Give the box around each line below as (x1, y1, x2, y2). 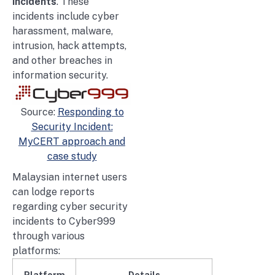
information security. (12, 69, 108, 82)
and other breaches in (12, 55, 112, 67)
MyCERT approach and (18, 135, 125, 147)
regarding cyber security (12, 200, 128, 212)
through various (12, 230, 85, 242)
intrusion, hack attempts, (12, 40, 126, 52)
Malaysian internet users (12, 171, 127, 183)
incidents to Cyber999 (12, 215, 115, 227)
